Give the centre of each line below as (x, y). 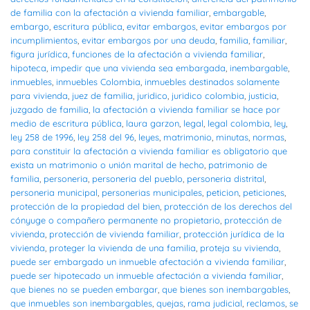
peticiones (264, 193)
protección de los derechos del (228, 207)
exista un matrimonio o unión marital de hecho (107, 165)
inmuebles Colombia (98, 82)
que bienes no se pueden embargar (84, 290)
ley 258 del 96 (106, 137)
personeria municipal (54, 193)
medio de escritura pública (66, 124)
